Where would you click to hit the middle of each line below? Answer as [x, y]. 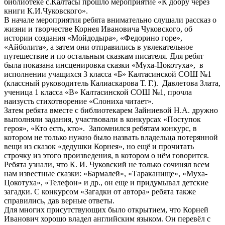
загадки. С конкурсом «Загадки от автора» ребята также [100, 191]
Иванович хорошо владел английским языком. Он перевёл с [107, 218]
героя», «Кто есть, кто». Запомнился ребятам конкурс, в [100, 128]
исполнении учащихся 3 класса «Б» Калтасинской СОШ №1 [108, 74]
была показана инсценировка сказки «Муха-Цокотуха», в [104, 65]
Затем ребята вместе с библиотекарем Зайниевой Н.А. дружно [111, 110]
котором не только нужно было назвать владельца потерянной [111, 137]
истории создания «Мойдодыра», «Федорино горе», [93, 38]
